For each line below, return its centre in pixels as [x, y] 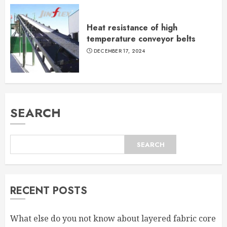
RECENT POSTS [49, 191]
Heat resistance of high [132, 27]
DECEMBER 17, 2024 [119, 51]
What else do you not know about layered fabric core [113, 219]
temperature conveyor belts [141, 39]
